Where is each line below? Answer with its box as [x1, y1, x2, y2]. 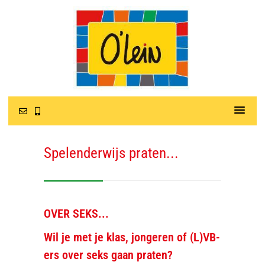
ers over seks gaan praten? [44, 248, 173, 263]
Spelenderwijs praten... [44, 144, 179, 162]
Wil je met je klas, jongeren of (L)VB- [44, 230, 220, 245]
